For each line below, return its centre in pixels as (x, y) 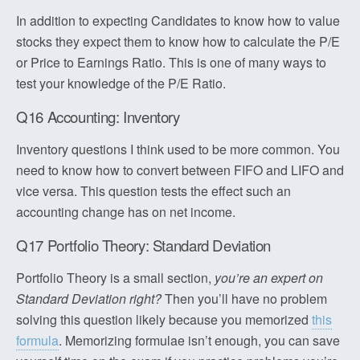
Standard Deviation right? (89, 299)
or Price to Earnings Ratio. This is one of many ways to (171, 62)
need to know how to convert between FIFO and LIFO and (180, 170)
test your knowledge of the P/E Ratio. (121, 83)
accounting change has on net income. (126, 212)
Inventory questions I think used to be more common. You (178, 149)
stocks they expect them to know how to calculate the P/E (178, 41)
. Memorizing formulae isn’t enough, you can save (199, 340)
